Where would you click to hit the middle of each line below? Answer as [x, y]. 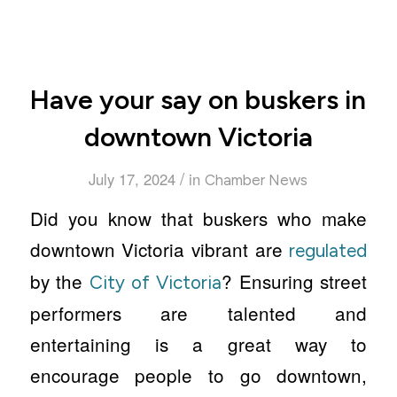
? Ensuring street [294, 281]
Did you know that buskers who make [198, 218]
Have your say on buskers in [198, 100]
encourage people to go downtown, [198, 375]
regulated [328, 251]
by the [60, 281]
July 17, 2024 [132, 179]
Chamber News [257, 180]
